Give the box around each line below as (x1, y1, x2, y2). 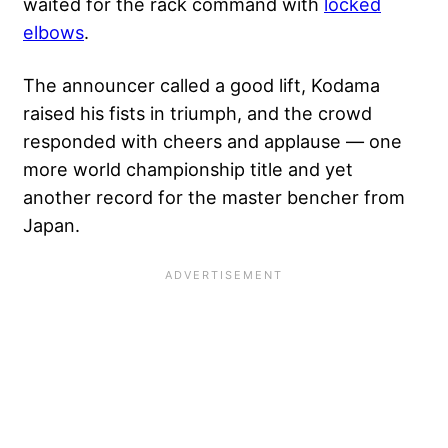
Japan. (23, 213, 80, 236)
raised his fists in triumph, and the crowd (23, 101, 372, 124)
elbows (23, 20, 84, 43)
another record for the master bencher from (23, 185, 405, 208)
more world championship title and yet (23, 157, 353, 180)
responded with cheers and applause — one (23, 129, 402, 152)
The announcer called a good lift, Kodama (23, 73, 380, 96)
